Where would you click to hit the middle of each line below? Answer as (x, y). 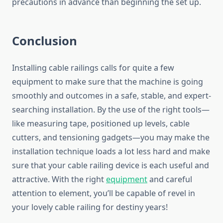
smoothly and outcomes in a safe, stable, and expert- (111, 96)
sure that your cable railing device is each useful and (111, 166)
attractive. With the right (59, 179)
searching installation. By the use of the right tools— (111, 110)
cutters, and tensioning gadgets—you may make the (111, 138)
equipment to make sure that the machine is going (108, 82)
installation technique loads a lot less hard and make (111, 152)
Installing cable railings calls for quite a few (93, 68)
